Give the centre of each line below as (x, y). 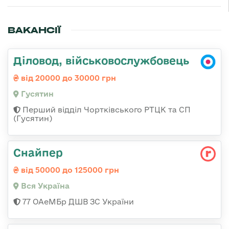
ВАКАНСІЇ (34, 30)
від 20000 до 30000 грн (67, 78)
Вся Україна (44, 186)
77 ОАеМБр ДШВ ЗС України (77, 202)
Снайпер (38, 153)
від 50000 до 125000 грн (69, 170)
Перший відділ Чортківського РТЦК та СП (106, 110)
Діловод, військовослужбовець (101, 61)
